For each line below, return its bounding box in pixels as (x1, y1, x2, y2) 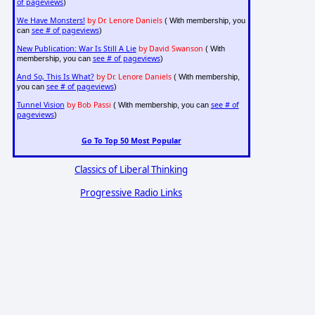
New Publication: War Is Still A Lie (16, 44, 136, 54)
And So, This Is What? (16, 72, 94, 82)
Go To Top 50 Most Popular (81, 135, 181, 146)
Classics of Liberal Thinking (75, 162, 188, 176)
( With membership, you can (110, 101, 211, 110)
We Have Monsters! (16, 15, 85, 26)
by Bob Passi (66, 100, 111, 110)
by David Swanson (138, 44, 203, 54)
